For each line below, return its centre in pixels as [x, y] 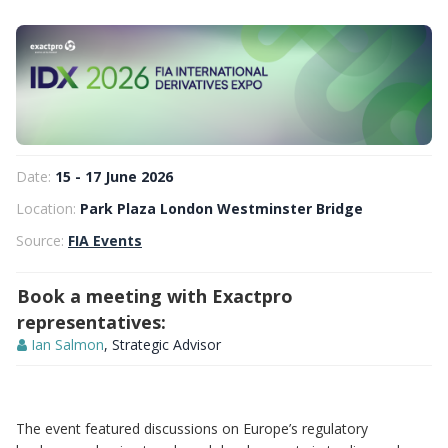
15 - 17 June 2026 [114, 176]
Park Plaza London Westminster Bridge [221, 208]
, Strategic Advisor [162, 344]
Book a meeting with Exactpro [155, 296]
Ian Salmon [67, 344]
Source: [42, 240]
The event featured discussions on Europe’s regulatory [192, 428]
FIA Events [105, 240]
